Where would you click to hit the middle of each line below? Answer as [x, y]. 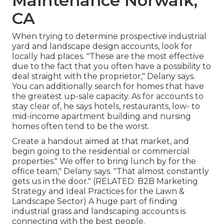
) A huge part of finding [130, 201]
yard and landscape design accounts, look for [102, 46]
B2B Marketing [168, 181]
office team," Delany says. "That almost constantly [110, 171]
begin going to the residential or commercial [101, 151]
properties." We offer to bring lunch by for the [104, 161]
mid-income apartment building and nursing [101, 116]
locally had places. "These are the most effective [108, 56]
